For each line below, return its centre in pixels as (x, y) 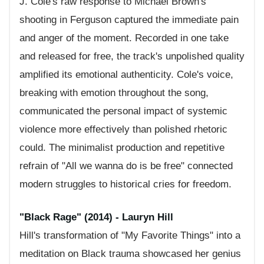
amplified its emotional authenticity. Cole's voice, (126, 74)
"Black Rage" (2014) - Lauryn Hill (96, 217)
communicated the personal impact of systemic (123, 111)
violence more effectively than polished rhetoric (123, 129)
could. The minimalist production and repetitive (122, 147)
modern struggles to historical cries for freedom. (126, 184)
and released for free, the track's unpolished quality (132, 56)
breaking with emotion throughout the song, (114, 93)
